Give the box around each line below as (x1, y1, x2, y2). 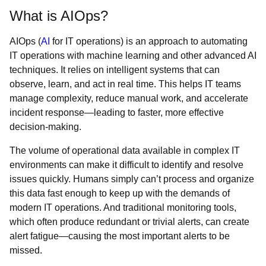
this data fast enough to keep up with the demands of (9, 188, 230, 198)
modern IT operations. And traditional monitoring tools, (9, 202, 236, 213)
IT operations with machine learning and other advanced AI (9, 50, 256, 61)
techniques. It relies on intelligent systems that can (9, 65, 220, 75)
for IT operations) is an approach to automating (50, 36, 248, 46)
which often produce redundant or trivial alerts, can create (9, 217, 249, 227)
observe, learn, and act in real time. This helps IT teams (9, 79, 241, 89)
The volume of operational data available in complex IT (9, 145, 240, 156)
